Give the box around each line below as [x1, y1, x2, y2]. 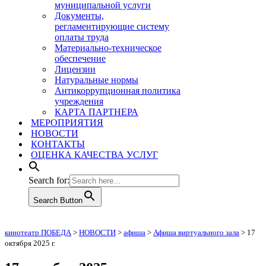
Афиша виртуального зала [153, 228, 239, 237]
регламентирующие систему [55, 21, 169, 31]
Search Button [33, 196, 83, 205]
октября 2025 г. [5, 239, 55, 248]
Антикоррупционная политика [55, 85, 180, 96]
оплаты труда [55, 32, 109, 42]
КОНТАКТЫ [31, 139, 85, 149]
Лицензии [55, 64, 96, 74]
